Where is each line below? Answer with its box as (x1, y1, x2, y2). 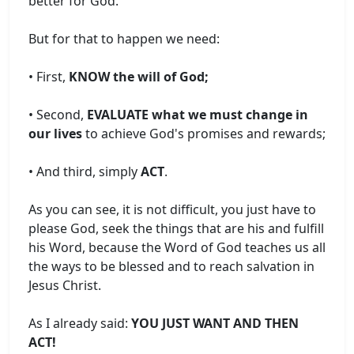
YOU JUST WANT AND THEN (131, 314, 299, 332)
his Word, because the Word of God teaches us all (28, 238, 326, 256)
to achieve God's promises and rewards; (82, 124, 326, 142)
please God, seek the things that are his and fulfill (28, 219, 324, 237)
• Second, (28, 105, 87, 123)
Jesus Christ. (28, 276, 101, 294)
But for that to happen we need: (28, 29, 220, 47)
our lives (28, 124, 82, 142)
